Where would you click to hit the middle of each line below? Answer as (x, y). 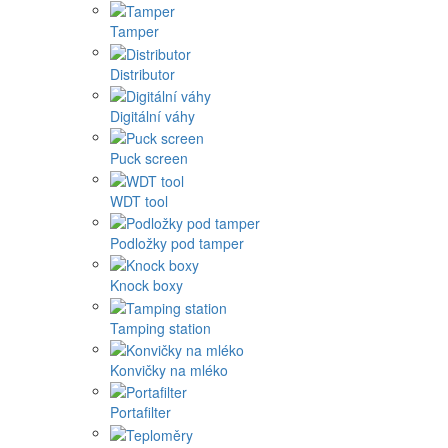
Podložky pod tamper (177, 242)
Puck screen (149, 158)
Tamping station (160, 327)
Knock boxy (146, 285)
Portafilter (140, 412)
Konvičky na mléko (169, 369)
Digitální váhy (152, 115)
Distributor (142, 73)
